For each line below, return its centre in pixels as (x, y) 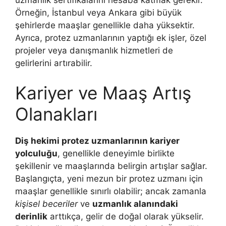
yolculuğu (36, 153)
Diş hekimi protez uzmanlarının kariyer (97, 141)
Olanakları (56, 114)
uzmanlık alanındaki (135, 204)
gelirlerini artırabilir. (54, 63)
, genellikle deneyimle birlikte (116, 153)
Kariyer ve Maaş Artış (103, 93)
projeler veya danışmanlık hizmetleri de (94, 50)
